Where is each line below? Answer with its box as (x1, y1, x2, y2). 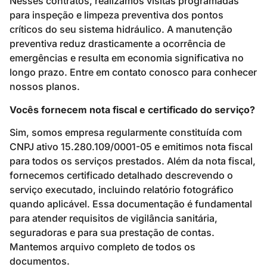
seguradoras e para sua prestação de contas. (10, 226, 215, 239)
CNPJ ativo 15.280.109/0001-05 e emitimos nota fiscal (10, 141, 253, 153)
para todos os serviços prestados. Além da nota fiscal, (10, 155, 256, 167)
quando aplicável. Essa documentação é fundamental (10, 198, 252, 210)
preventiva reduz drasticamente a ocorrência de (10, 38, 225, 50)
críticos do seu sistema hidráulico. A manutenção (10, 23, 232, 36)
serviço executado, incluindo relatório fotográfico (10, 184, 234, 196)
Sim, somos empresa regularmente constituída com (10, 126, 242, 139)
